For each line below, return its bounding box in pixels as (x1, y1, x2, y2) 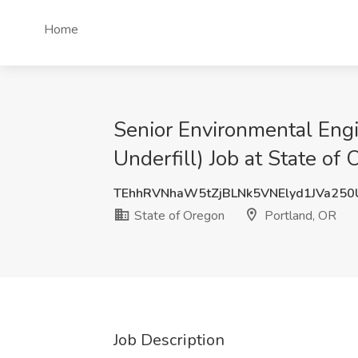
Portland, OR (261, 207, 336, 225)
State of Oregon (131, 207, 225, 225)
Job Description (113, 329, 225, 351)
